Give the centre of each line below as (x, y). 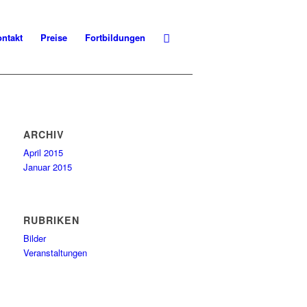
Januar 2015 (48, 167)
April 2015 (44, 152)
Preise (53, 37)
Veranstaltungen (56, 253)
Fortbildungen (115, 37)
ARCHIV (44, 134)
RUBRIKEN (52, 220)
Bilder (35, 238)
